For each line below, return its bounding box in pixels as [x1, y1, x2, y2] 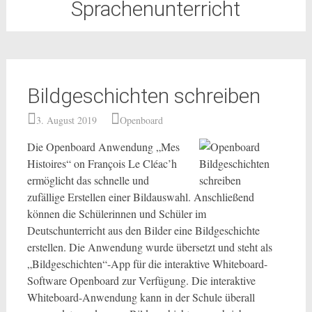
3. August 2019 [36, 114, 97, 127]
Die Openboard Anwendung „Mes [26, 139, 180, 154]
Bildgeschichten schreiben [26, 84, 260, 108]
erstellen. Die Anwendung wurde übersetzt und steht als [26, 240, 272, 254]
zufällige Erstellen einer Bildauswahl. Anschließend [26, 189, 254, 204]
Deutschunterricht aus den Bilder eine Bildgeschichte [26, 223, 260, 237]
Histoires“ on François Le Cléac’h [26, 156, 177, 171]
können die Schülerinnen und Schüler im [26, 206, 206, 221]
